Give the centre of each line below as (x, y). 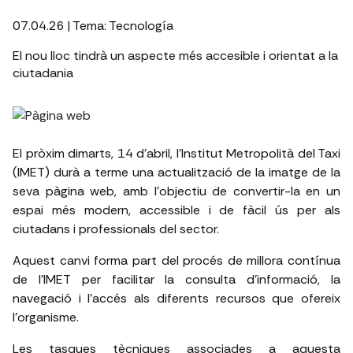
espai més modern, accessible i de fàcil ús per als (176, 210)
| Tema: (87, 26)
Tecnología (141, 26)
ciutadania (43, 73)
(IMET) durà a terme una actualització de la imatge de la (176, 172)
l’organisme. (46, 317)
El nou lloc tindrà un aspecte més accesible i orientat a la (175, 56)
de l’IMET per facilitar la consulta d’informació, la (176, 279)
